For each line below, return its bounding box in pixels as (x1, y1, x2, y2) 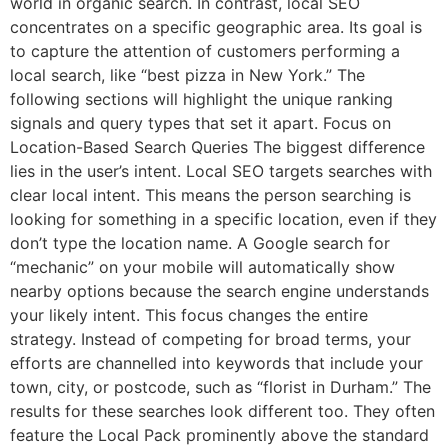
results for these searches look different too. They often (10, 400, 435, 421)
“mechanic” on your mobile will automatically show (10, 256, 395, 277)
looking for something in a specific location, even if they (10, 208, 437, 229)
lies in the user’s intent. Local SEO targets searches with (10, 160, 432, 181)
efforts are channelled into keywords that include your (10, 352, 423, 373)
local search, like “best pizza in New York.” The (10, 64, 365, 85)
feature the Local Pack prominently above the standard (10, 424, 429, 445)
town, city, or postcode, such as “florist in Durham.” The (10, 376, 431, 397)
